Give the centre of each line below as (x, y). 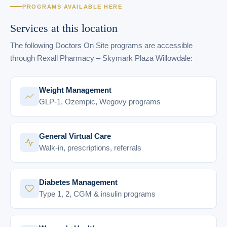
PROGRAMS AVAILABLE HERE (72, 6)
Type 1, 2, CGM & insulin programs (97, 194)
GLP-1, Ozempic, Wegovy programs (100, 101)
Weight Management (75, 90)
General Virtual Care (75, 136)
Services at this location (64, 28)
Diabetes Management (78, 182)
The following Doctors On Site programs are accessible (101, 45)
